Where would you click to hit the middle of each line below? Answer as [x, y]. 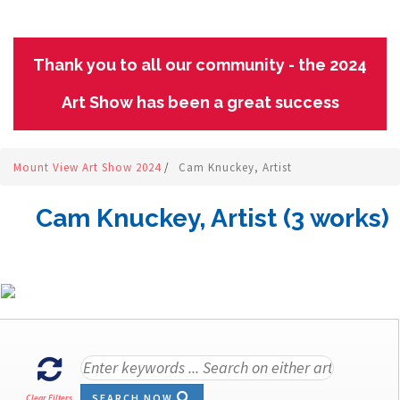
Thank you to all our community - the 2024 [200, 65]
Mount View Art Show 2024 [89, 167]
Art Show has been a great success [200, 102]
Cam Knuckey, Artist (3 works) [212, 218]
